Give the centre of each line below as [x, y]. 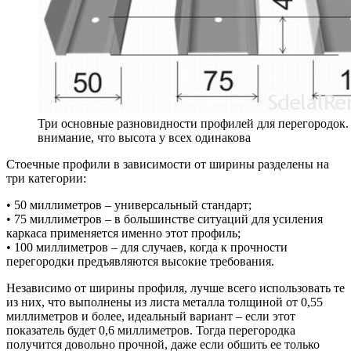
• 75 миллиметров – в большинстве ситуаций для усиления [165, 219]
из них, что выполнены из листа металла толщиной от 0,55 [165, 302]
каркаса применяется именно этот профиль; [123, 233]
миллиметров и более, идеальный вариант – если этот [151, 317]
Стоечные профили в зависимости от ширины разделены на [168, 165]
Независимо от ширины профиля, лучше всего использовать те [175, 288]
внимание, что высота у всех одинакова [144, 138]
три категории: [46, 179]
